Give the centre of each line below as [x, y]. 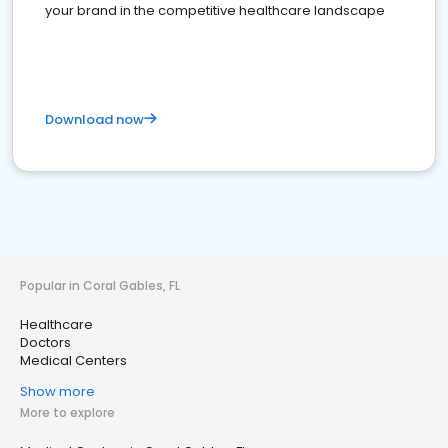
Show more [57, 391]
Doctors [45, 342]
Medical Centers [73, 360]
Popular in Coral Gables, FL [100, 285]
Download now [94, 119]
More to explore [67, 412]
